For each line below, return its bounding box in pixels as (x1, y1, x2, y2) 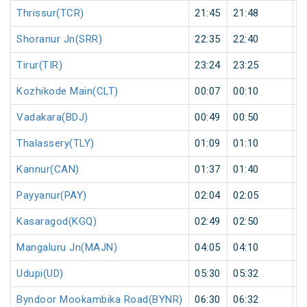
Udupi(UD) (16, 267, 64, 280)
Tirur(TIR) (16, 59, 62, 72)
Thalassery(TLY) (16, 137, 95, 150)
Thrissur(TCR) (16, 7, 84, 20)
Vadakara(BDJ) (16, 111, 88, 124)
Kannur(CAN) (16, 163, 79, 176)
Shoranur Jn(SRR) (16, 33, 102, 46)
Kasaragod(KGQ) (16, 215, 97, 228)
